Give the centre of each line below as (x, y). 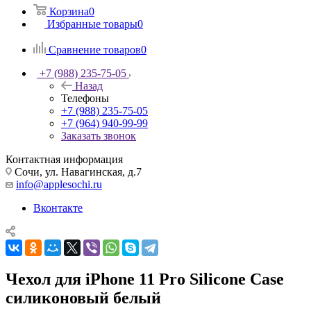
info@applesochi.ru (59, 184)
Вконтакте (58, 208)
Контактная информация (64, 159)
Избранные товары (92, 24)
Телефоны (85, 98)
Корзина (69, 11)
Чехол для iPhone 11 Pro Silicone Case (145, 279)
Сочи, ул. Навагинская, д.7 (77, 171)
